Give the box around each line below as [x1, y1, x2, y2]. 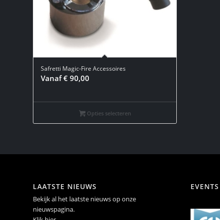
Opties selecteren [85, 109, 131, 117]
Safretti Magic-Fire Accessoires [41, 64, 126, 73]
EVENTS [190, 181, 219, 191]
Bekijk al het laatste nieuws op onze [33, 194, 136, 203]
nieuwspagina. [33, 204, 75, 214]
